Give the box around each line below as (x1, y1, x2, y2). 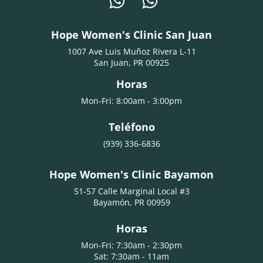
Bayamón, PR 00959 (93, 196, 170, 208)
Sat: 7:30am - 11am (94, 250, 169, 262)
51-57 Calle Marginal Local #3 (73, 185, 190, 197)
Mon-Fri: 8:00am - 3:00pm (81, 95, 182, 106)
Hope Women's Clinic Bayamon (49, 167, 214, 181)
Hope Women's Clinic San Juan (51, 27, 212, 42)
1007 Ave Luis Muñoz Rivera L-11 (67, 45, 196, 57)
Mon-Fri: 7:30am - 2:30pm (81, 239, 182, 251)
